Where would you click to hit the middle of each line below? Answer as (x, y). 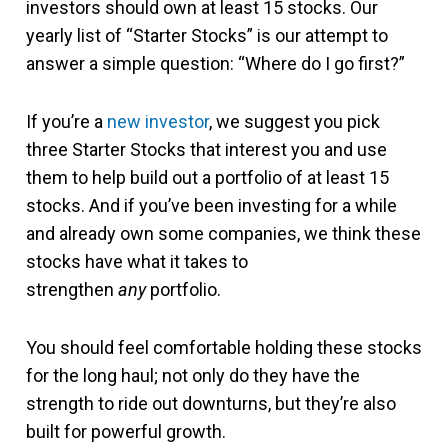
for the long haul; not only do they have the (193, 375)
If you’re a (66, 121)
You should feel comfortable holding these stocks (224, 347)
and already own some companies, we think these (223, 233)
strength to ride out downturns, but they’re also (211, 403)
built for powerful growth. (126, 431)
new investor (158, 121)
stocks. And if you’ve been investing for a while (211, 205)
